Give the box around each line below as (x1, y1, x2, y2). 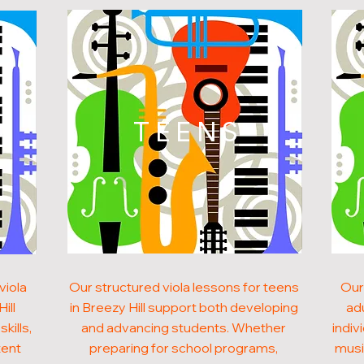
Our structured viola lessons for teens (68, 279, 299, 295)
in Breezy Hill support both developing (69, 299, 298, 315)
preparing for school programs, (89, 340, 279, 356)
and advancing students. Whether (81, 319, 287, 336)
